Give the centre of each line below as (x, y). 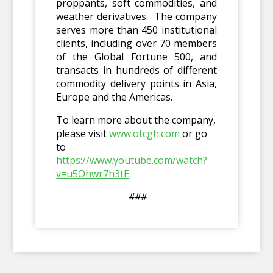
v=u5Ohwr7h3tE (93, 174)
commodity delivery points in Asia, (136, 84)
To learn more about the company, (136, 120)
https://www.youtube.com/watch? (132, 161)
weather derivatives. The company (136, 17)
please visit (83, 134)
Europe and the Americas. (115, 97)
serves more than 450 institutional (136, 30)
